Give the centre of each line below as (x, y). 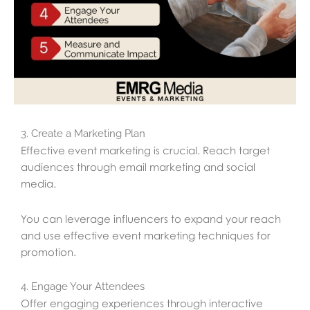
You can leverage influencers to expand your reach (151, 218)
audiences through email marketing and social (138, 167)
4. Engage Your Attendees (83, 286)
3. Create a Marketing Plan (83, 134)
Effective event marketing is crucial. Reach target (145, 151)
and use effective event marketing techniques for (146, 235)
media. (38, 184)
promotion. (48, 252)
